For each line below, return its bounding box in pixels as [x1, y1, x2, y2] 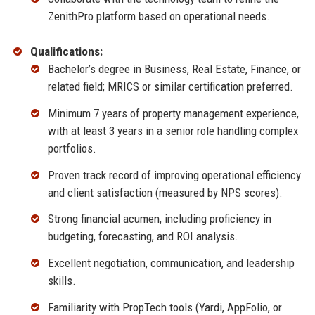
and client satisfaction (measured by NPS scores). [47, 185, 283, 200]
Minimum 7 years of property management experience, [47, 105, 299, 120]
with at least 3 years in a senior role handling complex [47, 123, 298, 138]
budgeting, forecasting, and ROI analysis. [47, 229, 238, 244]
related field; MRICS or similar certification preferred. [47, 79, 293, 94]
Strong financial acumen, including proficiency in [47, 212, 271, 226]
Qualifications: [30, 44, 103, 59]
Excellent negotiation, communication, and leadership [47, 256, 295, 271]
